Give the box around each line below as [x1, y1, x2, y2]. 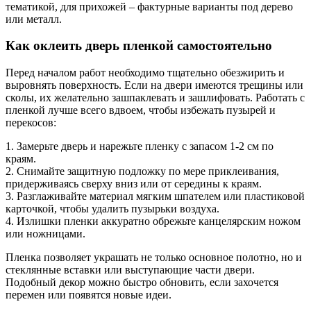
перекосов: [6, 117, 56, 129]
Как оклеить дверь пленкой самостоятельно [6, 38, 272, 53]
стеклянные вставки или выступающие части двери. [6, 264, 255, 276]
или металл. [6, 12, 62, 25]
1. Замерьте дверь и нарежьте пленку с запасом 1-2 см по [6, 140, 274, 153]
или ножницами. [6, 228, 85, 240]
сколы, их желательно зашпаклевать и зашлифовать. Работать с [6, 92, 305, 104]
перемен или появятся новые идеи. [6, 289, 171, 301]
